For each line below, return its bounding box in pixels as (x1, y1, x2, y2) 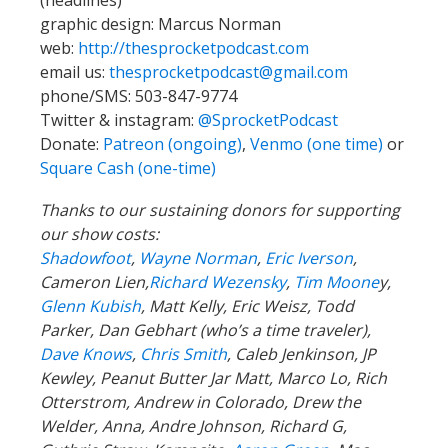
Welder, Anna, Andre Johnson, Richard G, (40, 415, 347, 438)
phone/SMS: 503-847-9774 (40, 85, 237, 108)
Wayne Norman (139, 247, 257, 270)
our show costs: (40, 223, 159, 246)
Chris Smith (140, 343, 227, 366)
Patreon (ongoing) (99, 133, 242, 156)
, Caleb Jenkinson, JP (227, 343, 376, 366)
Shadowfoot (40, 247, 131, 270)
